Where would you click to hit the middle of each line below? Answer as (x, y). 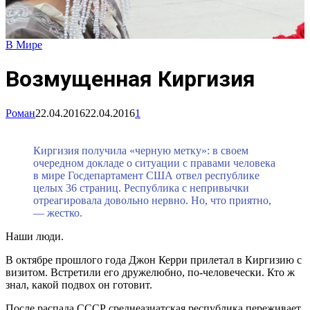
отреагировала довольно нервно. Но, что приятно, (152, 200)
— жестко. (58, 212)
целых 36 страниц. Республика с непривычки (141, 188)
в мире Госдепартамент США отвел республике (146, 175)
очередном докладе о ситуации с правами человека (154, 163)
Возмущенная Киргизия (130, 79)
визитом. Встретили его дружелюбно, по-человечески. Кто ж (150, 272)
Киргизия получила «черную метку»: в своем (141, 150)
